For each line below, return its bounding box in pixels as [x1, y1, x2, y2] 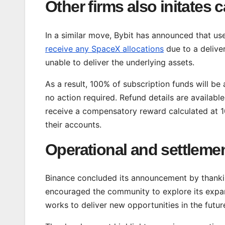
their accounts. [45, 119, 101, 130]
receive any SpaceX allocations [45, 43, 164, 54]
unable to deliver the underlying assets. [45, 57, 197, 67]
